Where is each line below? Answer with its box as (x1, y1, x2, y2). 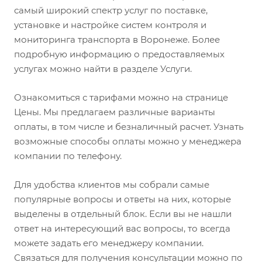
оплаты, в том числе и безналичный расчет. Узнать (14, 120, 243, 132)
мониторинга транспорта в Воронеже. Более (14, 33, 220, 45)
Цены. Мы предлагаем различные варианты (14, 106, 215, 118)
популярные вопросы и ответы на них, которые (14, 193, 231, 205)
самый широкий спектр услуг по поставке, (14, 4, 208, 16)
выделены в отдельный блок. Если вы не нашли (14, 208, 232, 219)
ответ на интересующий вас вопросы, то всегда (14, 222, 230, 234)
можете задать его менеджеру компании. (14, 237, 204, 249)
